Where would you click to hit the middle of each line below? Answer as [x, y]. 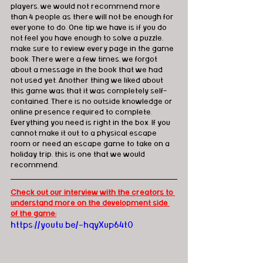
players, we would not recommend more [86, 6]
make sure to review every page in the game [93, 48]
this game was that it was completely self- [89, 91]
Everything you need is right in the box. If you [91, 122]
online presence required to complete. [82, 112]
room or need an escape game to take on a [91, 144]
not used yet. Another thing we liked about [88, 80]
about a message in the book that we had [87, 70]
